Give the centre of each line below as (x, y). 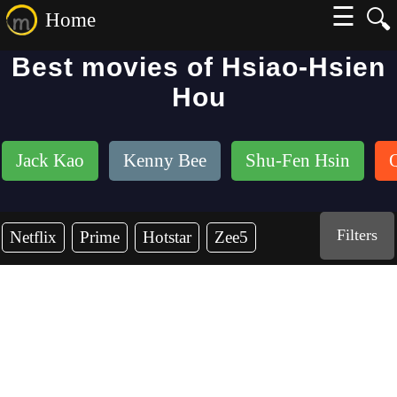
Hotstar (167, 237)
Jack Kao (50, 160)
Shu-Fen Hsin (298, 160)
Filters (358, 235)
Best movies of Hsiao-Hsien (198, 67)
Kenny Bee (165, 160)
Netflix (33, 237)
